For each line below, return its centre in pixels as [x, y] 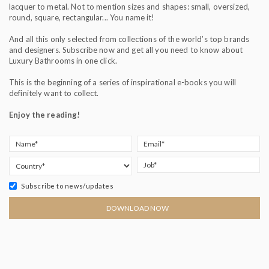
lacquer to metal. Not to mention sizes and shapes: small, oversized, [130, 6]
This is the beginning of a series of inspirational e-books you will [122, 82]
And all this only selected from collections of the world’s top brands [129, 39]
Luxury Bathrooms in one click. [63, 60]
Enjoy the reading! [45, 114]
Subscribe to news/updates [68, 186]
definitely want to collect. [54, 93]
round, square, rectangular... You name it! [82, 17]
